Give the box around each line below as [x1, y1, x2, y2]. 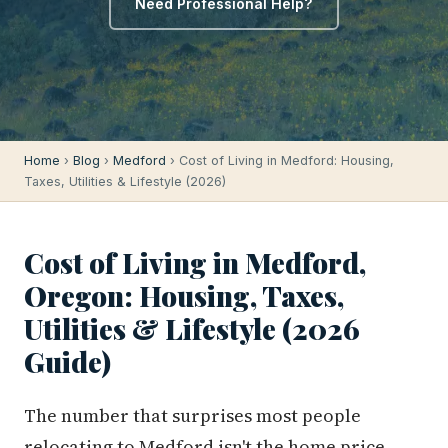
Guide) [24, 343, 111, 380]
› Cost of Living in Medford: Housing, [166, 153, 394, 168]
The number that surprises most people [24, 403, 361, 428]
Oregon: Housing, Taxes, [24, 277, 344, 314]
